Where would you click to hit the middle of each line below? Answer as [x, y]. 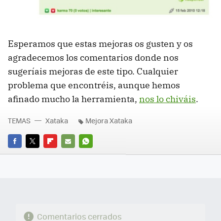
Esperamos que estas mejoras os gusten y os [100, 44]
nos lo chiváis [167, 99]
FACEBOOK [24, 155]
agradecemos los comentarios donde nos [93, 58]
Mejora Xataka [109, 121]
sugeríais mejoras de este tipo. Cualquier [93, 72]
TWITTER [39, 155]
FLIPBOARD [61, 155]
